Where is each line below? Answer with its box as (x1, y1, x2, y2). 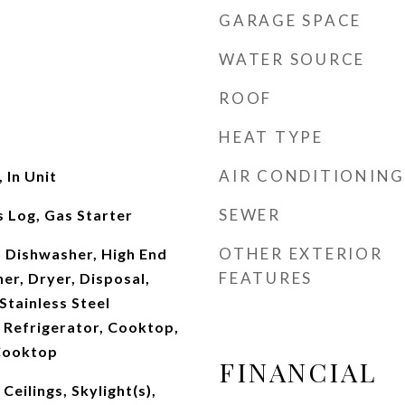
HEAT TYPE (219, 127, 324, 146)
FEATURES (219, 268, 313, 287)
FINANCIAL (219, 354, 377, 389)
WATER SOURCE (219, 50, 365, 69)
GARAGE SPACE (219, 11, 362, 30)
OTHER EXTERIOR (219, 244, 383, 263)
